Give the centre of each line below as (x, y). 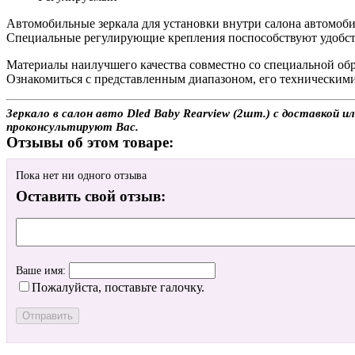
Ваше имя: (42, 271)
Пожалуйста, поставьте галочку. (118, 288)
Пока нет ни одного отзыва (81, 176)
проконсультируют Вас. (73, 127)
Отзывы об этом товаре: (90, 143)
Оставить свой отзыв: (91, 197)
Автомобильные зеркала (74, 24)
